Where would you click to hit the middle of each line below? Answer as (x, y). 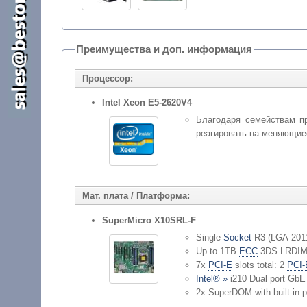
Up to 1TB (217, 251)
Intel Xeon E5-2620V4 (147, 103)
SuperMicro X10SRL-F (149, 221)
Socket (237, 238)
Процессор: (107, 78)
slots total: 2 (259, 265)
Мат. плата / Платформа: (136, 196)
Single (209, 238)
